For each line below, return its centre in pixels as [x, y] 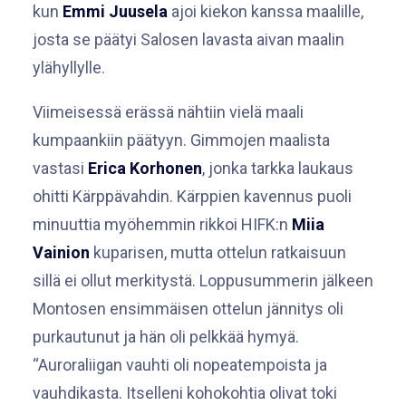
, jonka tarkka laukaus [278, 168]
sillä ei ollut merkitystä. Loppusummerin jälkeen [203, 280]
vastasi [60, 168]
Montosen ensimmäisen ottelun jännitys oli [188, 309]
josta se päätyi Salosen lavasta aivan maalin [188, 39]
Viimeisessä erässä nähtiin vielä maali [168, 112]
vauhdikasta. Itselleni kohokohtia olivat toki [185, 393]
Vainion [61, 252]
